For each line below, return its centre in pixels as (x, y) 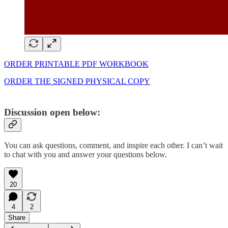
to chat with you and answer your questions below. (85, 155)
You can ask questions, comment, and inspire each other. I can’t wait (113, 146)
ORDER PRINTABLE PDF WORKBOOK (76, 64)
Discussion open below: (52, 112)
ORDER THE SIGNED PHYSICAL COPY (77, 81)
